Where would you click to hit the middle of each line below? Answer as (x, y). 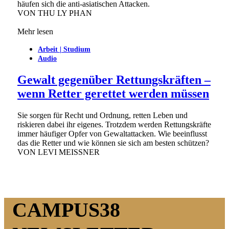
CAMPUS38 (66, 210)
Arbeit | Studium (64, 50)
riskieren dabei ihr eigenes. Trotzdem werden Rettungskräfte (114, 125)
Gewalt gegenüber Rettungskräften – (114, 80)
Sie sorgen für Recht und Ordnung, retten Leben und (102, 116)
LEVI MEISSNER (69, 152)
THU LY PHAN (65, 13)
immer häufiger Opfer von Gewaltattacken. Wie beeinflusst (112, 134)
